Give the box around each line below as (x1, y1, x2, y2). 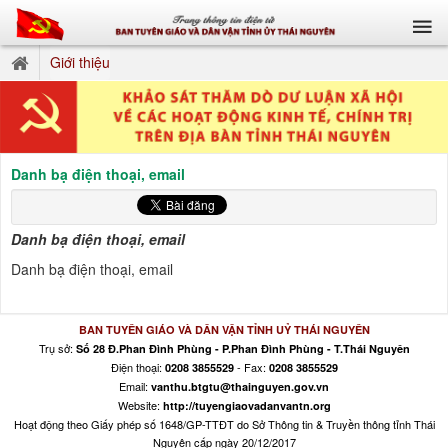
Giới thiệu (50, 52, 110, 72)
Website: (117, 396, 163, 413)
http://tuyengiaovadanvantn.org (162, 397, 331, 413)
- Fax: (233, 358, 269, 375)
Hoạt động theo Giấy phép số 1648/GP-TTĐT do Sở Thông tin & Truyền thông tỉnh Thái (13, 415, 435, 432)
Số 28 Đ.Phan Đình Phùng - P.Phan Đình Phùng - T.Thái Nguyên (75, 340, 410, 356)
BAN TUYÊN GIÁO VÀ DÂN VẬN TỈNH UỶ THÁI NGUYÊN (78, 321, 370, 337)
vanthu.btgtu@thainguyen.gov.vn (151, 378, 329, 394)
